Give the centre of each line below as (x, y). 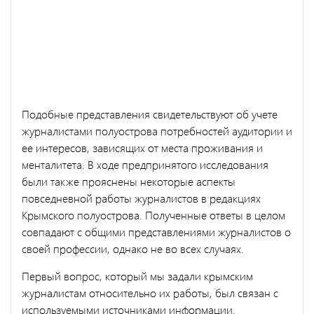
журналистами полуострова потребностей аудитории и (157, 130)
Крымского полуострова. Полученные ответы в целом (153, 214)
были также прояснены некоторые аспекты (129, 181)
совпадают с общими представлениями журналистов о (156, 231)
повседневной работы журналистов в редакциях (141, 198)
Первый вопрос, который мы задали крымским (137, 275)
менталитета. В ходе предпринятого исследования (145, 164)
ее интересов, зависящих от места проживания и (142, 147)
